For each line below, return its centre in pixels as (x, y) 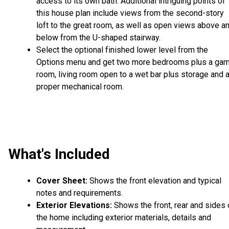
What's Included (59, 154)
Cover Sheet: (63, 180)
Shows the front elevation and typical (155, 180)
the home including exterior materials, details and (124, 217)
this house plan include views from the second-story (130, 13)
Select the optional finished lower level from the (122, 50)
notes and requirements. (79, 193)
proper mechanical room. (80, 87)
